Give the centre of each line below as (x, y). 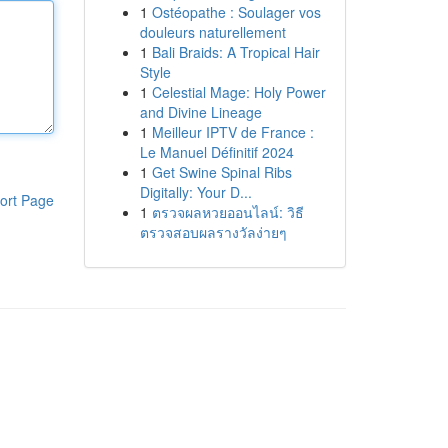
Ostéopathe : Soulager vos (236, 12)
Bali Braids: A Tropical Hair (235, 52)
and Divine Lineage (200, 112)
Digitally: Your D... (195, 192)
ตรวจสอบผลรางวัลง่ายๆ (213, 232)
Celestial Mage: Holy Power (238, 92)
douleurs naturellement (212, 32)
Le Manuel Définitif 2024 (216, 152)
